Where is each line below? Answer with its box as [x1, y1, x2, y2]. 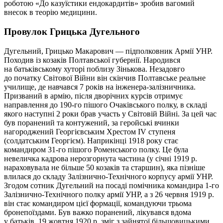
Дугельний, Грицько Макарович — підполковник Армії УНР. [4, 46, 213, 55]
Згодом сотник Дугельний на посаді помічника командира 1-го [4, 181, 219, 190]
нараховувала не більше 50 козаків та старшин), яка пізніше [4, 163, 205, 172]
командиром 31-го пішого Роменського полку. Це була [4, 145, 188, 154]
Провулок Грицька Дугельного [4, 26, 140, 37]
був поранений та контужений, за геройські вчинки [4, 118, 179, 127]
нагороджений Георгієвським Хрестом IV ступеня [4, 127, 175, 136]
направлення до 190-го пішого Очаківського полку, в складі [4, 100, 207, 109]
